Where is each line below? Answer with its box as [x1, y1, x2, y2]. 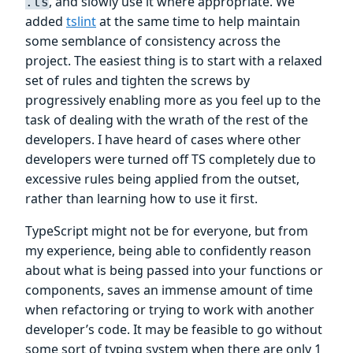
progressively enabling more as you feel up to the [25, 91, 321, 110]
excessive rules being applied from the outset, [25, 170, 299, 188]
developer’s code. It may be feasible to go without [25, 321, 322, 339]
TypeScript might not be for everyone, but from [25, 222, 308, 240]
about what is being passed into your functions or [25, 262, 323, 280]
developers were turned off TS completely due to [25, 150, 316, 169]
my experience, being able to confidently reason [25, 242, 311, 260]
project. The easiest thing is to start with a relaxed [25, 52, 322, 70]
